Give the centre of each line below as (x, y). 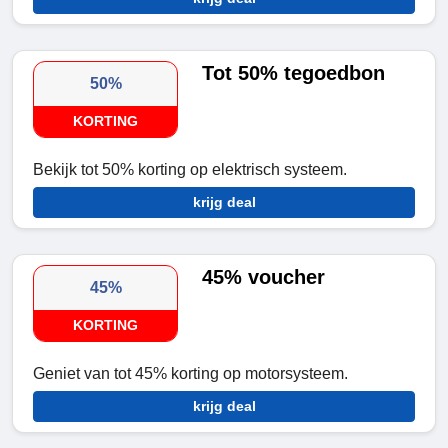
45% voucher (264, 277)
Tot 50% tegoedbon (294, 73)
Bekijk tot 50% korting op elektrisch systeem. (190, 170)
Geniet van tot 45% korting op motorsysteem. (190, 374)
